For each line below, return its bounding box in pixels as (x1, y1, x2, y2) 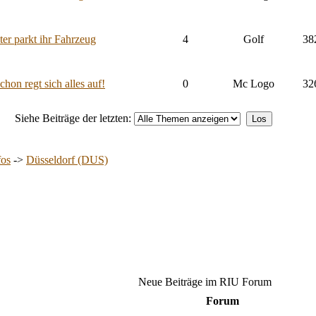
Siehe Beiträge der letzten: (15, 111, 134, 124)
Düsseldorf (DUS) (26, 153, 108, 166)
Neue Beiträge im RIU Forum (138, 275, 272, 288)
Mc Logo (232, 77, 274, 90)
